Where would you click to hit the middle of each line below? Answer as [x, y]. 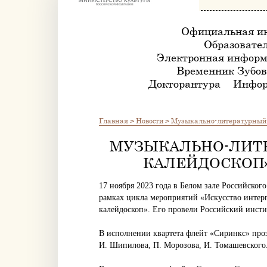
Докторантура [184, 83]
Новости [150, 120]
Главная [114, 120]
